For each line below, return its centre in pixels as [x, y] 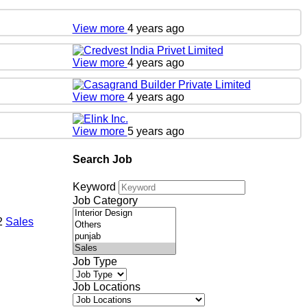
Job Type [95, 262]
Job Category [105, 201]
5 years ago [156, 131]
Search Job [102, 159]
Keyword [94, 187]
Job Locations [106, 287]
